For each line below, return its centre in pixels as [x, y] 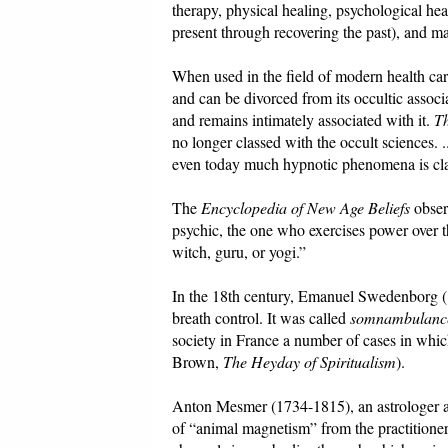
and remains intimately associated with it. [303, 120]
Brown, [197, 362]
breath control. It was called [261, 318]
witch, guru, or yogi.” [239, 252]
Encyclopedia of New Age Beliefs [305, 208]
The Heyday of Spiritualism [309, 362]
